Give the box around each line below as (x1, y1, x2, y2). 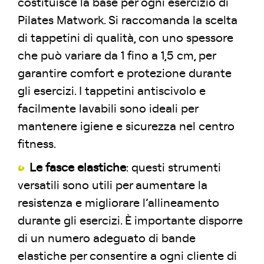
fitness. (18, 138, 56, 150)
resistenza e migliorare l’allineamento (18, 197, 219, 209)
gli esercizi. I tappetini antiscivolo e (18, 85, 206, 97)
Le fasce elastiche (29, 162, 126, 174)
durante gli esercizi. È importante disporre (18, 215, 243, 227)
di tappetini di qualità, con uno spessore (18, 32, 233, 44)
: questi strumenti (126, 162, 221, 174)
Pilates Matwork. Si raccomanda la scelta (18, 15, 237, 27)
